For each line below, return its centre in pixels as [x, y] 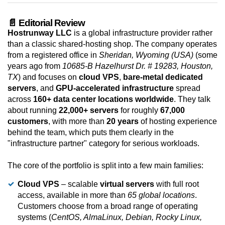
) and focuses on [48, 77]
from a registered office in [53, 55]
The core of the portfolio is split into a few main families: [105, 166]
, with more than [77, 122]
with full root [177, 184]
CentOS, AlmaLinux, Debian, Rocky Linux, [127, 217]
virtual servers [127, 184]
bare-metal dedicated [163, 77]
